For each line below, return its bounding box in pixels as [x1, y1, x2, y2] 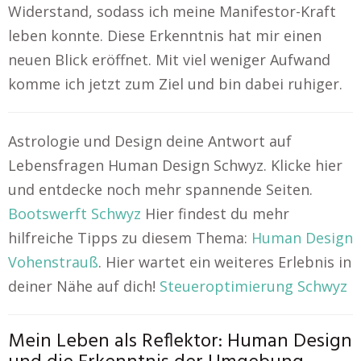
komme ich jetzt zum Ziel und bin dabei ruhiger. [8, 74, 342, 93]
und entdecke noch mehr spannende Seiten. [8, 180, 313, 199]
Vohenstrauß [8, 252, 98, 272]
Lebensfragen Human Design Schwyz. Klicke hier [8, 156, 342, 175]
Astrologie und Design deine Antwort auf [8, 131, 292, 151]
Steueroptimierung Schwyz [160, 276, 347, 296]
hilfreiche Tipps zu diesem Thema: [8, 228, 251, 247]
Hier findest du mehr [141, 204, 289, 223]
